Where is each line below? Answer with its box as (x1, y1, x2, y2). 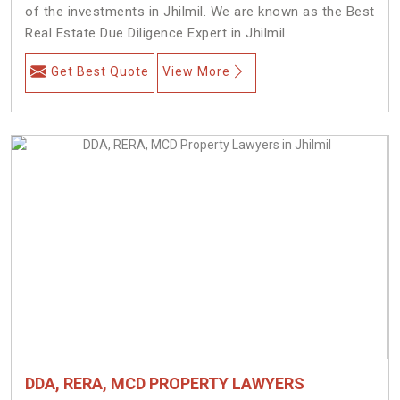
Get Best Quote (51, 63, 149, 79)
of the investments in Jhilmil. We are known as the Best (25, 3, 375, 20)
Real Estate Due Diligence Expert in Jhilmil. (25, 24, 288, 41)
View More (162, 63, 230, 79)
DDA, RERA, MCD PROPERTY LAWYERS (25, 373, 304, 393)
